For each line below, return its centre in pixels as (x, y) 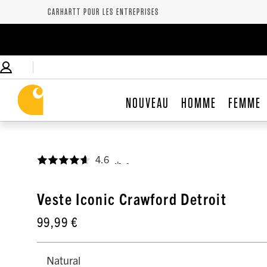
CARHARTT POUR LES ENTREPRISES (103, 12)
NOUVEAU (147, 103)
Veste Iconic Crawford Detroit (132, 198)
